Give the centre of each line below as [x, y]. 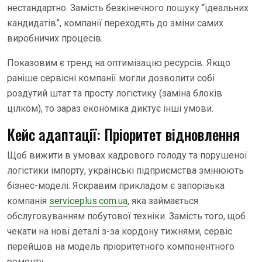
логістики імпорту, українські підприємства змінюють [125, 170]
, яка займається [163, 201]
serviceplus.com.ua [88, 201]
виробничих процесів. [55, 38]
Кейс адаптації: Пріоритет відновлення [123, 134]
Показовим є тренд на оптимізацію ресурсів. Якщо [119, 63]
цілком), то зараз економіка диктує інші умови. [110, 108]
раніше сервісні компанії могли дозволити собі [111, 78]
